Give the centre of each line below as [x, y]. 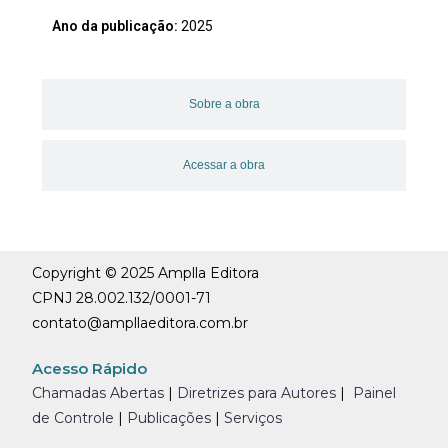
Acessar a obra [224, 164]
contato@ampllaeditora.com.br [140, 322]
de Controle [73, 417]
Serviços [253, 417]
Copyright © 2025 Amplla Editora [146, 272]
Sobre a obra [224, 103]
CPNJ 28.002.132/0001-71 [122, 297]
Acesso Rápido [90, 368]
